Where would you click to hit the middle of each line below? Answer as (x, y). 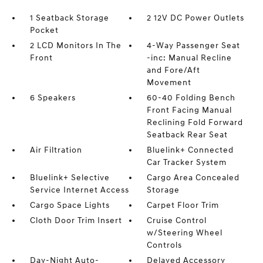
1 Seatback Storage (69, 18)
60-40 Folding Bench (191, 98)
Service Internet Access (79, 190)
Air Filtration (56, 150)
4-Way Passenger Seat (194, 46)
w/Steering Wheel (185, 233)
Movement (169, 83)
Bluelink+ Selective (70, 178)
